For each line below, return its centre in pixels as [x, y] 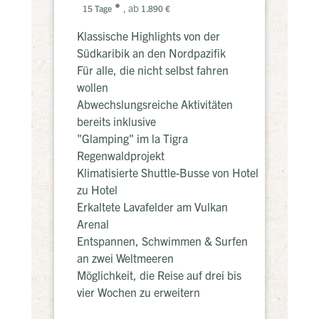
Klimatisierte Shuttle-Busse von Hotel [168, 173]
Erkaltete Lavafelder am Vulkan [152, 207]
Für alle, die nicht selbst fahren [153, 70]
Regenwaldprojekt [121, 156]
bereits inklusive [116, 121]
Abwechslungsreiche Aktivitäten [155, 104]
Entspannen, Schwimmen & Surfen [162, 241]
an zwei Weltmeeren [125, 258]
